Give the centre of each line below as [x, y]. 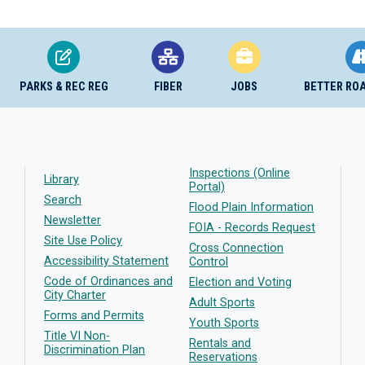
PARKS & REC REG [64, 87]
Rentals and [220, 343]
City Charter [75, 295]
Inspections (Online [240, 173]
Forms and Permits [94, 316]
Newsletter [73, 220]
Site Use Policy [83, 241]
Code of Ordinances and [108, 281]
